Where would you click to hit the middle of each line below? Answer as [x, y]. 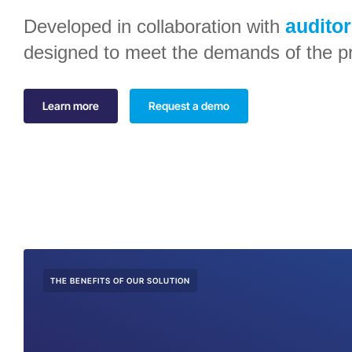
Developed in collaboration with [154, 26]
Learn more [71, 106]
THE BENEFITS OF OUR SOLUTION [120, 280]
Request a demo [189, 106]
